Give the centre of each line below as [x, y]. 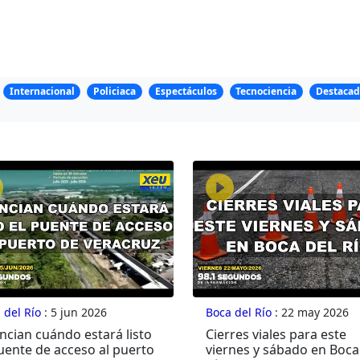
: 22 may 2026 [310, 313]
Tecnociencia [266, 92]
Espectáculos [186, 92]
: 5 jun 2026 [74, 313]
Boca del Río [238, 313]
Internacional [42, 92]
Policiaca [115, 92]
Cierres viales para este [276, 335]
